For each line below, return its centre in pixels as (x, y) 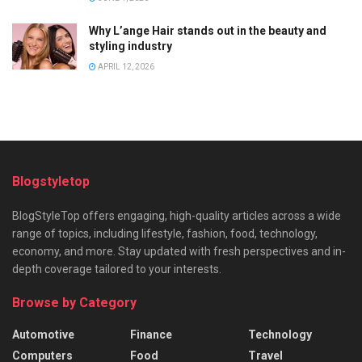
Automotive (43, 335)
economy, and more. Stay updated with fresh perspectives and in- (179, 251)
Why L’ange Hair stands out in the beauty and (208, 31)
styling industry (130, 46)
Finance (151, 335)
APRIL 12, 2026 (125, 67)
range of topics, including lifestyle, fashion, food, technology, (165, 234)
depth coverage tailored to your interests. (117, 269)
